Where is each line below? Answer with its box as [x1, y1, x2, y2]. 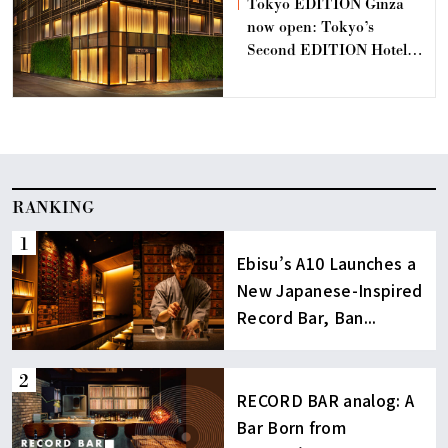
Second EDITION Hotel [247, 40, 408, 60]
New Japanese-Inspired [235, 279, 423, 303]
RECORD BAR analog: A [235, 389, 415, 413]
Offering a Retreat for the [247, 63, 418, 83]
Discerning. [247, 109, 324, 129]
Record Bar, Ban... [235, 306, 377, 330]
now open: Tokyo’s [247, 17, 375, 37]
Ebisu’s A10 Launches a [235, 252, 416, 276]
